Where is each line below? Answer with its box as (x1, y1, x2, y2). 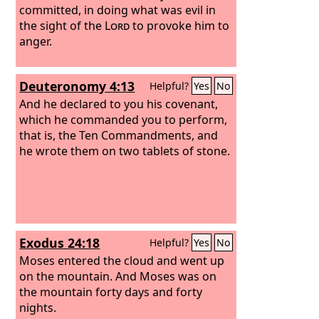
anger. (19, 33, 53, 49)
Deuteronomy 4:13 (19, 78, 135, 95)
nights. (19, 299, 57, 315)
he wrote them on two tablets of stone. (19, 142, 231, 159)
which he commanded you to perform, (19, 111, 228, 127)
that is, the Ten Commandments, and (19, 127, 219, 143)
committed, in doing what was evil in (19, 1, 216, 18)
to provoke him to (130, 17, 230, 33)
